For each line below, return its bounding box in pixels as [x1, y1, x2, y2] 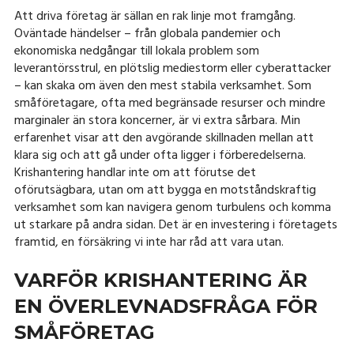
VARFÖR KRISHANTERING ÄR [13, 269, 307, 292]
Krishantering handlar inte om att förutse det [13, 163, 256, 183]
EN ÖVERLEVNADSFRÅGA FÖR [13, 295, 318, 318]
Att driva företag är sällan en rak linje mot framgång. [13, 6, 296, 27]
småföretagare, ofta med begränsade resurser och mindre [13, 93, 326, 114]
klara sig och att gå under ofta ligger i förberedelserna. [13, 145, 306, 166]
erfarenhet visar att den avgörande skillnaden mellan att [13, 128, 314, 149]
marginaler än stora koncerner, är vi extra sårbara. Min [13, 111, 300, 131]
